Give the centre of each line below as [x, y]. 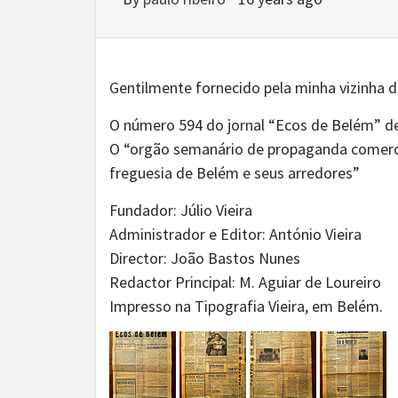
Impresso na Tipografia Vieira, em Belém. [246, 306]
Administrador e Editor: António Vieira [235, 234]
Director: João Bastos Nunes [205, 258]
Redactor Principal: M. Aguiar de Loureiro [245, 282]
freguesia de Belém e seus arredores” [235, 173]
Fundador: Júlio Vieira [181, 210]
